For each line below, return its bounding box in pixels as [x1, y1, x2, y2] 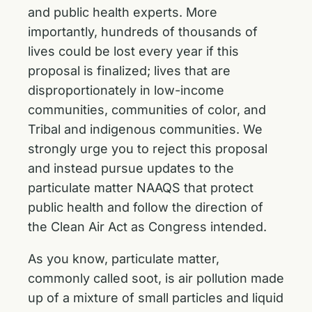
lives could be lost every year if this [28, 44, 239, 58]
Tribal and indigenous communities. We [28, 122, 263, 136]
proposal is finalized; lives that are [28, 63, 231, 78]
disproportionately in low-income [28, 83, 224, 97]
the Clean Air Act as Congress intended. [28, 219, 270, 234]
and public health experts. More [28, 5, 217, 19]
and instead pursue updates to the [28, 161, 234, 175]
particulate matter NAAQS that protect [28, 180, 253, 195]
